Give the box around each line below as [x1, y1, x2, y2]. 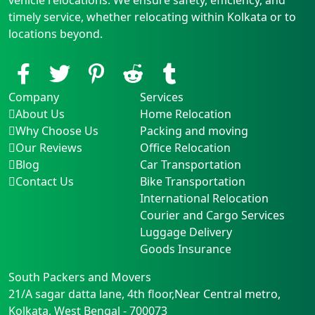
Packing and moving [139, 122, 248, 139]
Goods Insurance [139, 240, 231, 257]
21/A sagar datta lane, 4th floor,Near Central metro [8, 285, 278, 302]
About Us [15, 105, 65, 122]
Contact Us [15, 173, 74, 189]
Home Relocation [139, 105, 231, 122]
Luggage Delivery [139, 224, 232, 240]
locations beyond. [8, 25, 103, 41]
